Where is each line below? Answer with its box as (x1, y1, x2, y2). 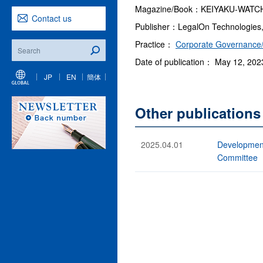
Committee (217, 151, 258, 163)
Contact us (32, 12, 72, 24)
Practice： (135, 38, 176, 50)
